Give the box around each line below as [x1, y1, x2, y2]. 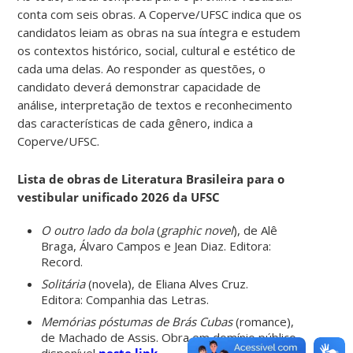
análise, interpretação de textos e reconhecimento [17, 96, 293, 113]
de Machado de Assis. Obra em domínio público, [41, 329, 300, 345]
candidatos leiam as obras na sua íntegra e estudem [17, 24, 301, 40]
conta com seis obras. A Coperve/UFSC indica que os [17, 6, 303, 22]
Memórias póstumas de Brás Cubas [41, 313, 233, 329]
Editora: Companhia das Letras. [41, 291, 210, 307]
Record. [41, 253, 84, 269]
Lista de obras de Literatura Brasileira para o [17, 170, 285, 187]
